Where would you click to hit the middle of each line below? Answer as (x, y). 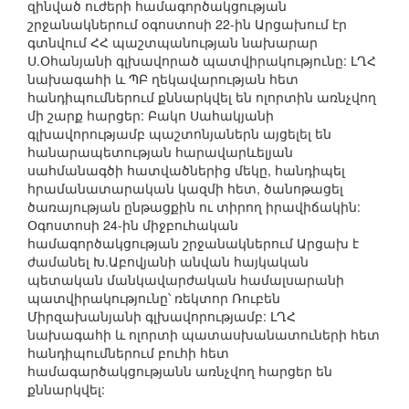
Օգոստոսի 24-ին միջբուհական (133, 225)
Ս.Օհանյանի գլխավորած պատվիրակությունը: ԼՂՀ (202, 61)
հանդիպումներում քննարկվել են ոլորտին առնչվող (202, 97)
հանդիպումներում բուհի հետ (128, 353)
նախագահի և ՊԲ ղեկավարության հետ (163, 79)
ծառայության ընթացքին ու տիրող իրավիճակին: (194, 207)
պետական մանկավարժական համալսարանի (186, 280)
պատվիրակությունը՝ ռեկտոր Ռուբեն (154, 298)
